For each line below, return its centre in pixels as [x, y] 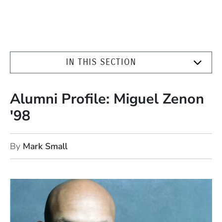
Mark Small [45, 146]
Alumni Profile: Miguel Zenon [107, 99]
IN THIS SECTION [101, 62]
